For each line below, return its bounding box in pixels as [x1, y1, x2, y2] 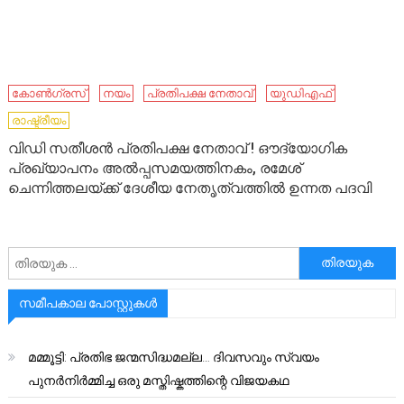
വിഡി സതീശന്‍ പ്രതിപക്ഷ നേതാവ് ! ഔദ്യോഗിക [8, 139, 348, 157]
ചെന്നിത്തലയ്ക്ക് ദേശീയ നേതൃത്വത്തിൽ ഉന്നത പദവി [8, 179, 372, 197]
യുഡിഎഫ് [270, 86, 333, 100]
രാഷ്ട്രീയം [12, 113, 67, 127]
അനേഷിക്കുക [298, 248, 381, 263]
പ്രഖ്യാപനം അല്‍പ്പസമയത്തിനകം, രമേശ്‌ [8, 159, 302, 177]
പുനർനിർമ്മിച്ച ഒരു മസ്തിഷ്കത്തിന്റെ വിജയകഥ [27, 372, 289, 388]
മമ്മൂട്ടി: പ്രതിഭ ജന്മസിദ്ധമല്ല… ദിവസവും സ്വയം [27, 349, 319, 364]
